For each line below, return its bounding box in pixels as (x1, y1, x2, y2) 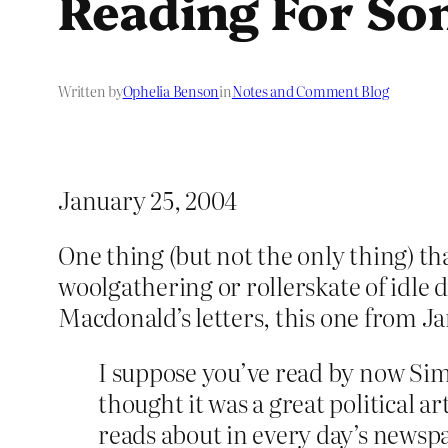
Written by (58, 81, 123, 102)
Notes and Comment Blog (231, 81, 389, 102)
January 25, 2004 (58, 182, 238, 218)
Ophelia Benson (122, 81, 220, 102)
